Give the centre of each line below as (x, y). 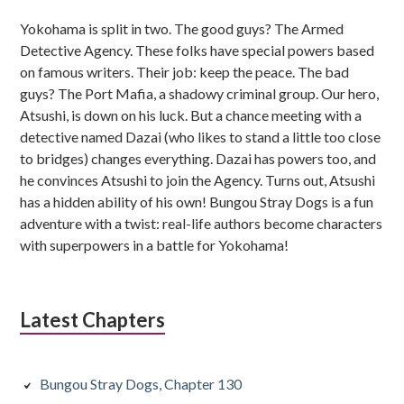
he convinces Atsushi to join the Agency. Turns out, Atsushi (198, 180)
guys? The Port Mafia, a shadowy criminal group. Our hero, (200, 94)
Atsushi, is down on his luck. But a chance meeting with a (191, 115)
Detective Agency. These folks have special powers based (197, 50)
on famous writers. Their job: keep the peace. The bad (185, 72)
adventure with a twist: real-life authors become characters (202, 224)
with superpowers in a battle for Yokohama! (155, 245)
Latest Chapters (93, 320)
